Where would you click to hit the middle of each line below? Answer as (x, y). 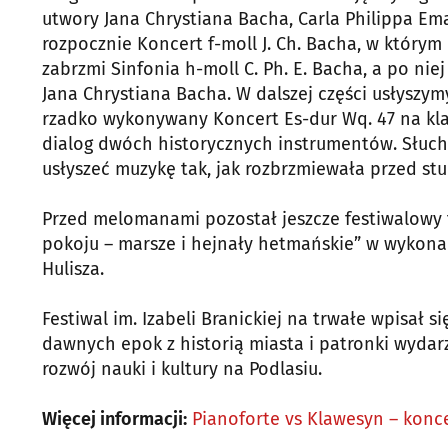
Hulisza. (73, 269)
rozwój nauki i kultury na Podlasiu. (182, 369)
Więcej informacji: (114, 419)
